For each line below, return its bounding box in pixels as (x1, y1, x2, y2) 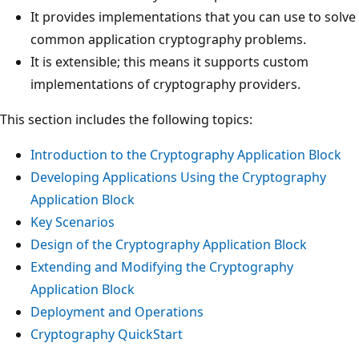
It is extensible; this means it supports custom (30, 52, 309, 71)
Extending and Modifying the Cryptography (30, 257, 293, 276)
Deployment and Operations (30, 302, 204, 321)
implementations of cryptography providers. (30, 75, 301, 93)
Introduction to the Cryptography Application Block (30, 145, 341, 163)
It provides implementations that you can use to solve (30, 7, 356, 26)
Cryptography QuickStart (30, 325, 183, 343)
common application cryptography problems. (30, 30, 306, 48)
